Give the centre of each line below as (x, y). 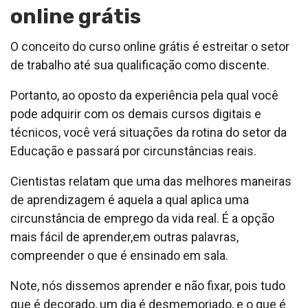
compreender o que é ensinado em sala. (119, 255)
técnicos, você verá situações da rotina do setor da (148, 132)
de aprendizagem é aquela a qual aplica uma (130, 199)
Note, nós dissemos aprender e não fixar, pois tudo (148, 285)
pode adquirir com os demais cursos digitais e (136, 113)
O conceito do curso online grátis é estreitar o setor (150, 46)
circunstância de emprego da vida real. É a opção (142, 218)
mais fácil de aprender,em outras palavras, (124, 236)
